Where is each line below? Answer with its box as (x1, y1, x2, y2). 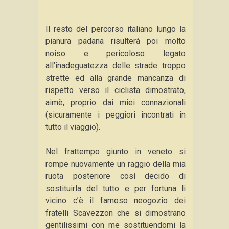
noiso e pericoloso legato (45, 49, 186, 58)
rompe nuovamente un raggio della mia (45, 159, 186, 169)
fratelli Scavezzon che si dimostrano (45, 208, 186, 218)
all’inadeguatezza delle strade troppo (45, 61, 186, 71)
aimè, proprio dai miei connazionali (45, 98, 186, 107)
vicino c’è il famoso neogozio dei (45, 196, 186, 205)
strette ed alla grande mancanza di (45, 73, 186, 83)
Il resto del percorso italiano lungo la (45, 24, 186, 34)
